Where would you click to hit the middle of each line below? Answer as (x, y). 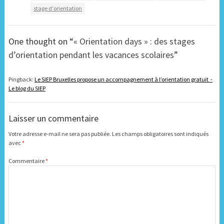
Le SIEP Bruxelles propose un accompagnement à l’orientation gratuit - (123, 79)
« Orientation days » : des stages (134, 41)
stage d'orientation (57, 8)
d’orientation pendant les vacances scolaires (91, 55)
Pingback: (21, 79)
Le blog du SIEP (27, 88)
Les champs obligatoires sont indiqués (160, 134)
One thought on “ (41, 41)
